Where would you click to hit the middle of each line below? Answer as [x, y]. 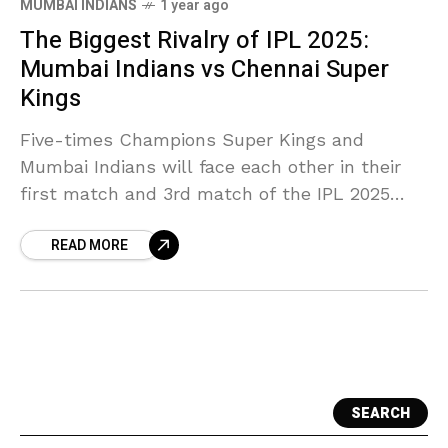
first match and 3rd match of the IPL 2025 [205, 193]
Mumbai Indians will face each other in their [210, 166]
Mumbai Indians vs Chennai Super [204, 69]
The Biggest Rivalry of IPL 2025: [194, 40]
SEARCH [380, 413]
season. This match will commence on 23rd [209, 220]
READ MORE [89, 245]
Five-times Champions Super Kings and [192, 139]
